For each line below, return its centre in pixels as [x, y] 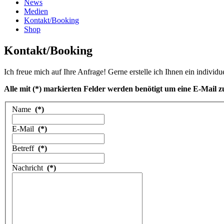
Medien [36, 11]
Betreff [24, 148]
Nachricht [28, 168]
